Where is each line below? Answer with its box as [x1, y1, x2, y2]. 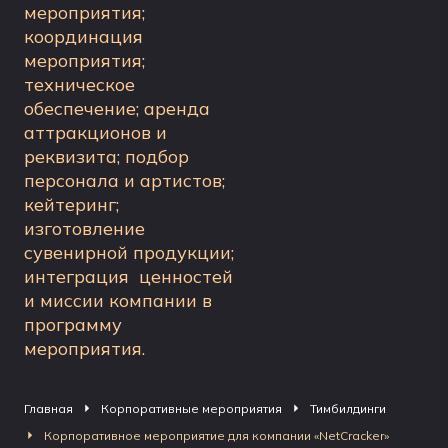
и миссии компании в [24, 289, 212, 312]
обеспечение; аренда [24, 97, 210, 120]
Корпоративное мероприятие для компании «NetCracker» [44, 428, 389, 443]
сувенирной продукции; [24, 241, 234, 264]
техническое [24, 73, 135, 96]
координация [24, 25, 143, 48]
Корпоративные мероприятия [101, 401, 282, 416]
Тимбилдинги [310, 401, 386, 416]
